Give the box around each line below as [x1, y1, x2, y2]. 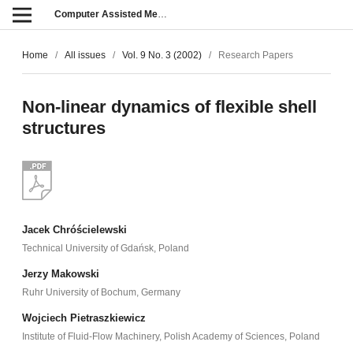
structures [21, 118, 106, 139]
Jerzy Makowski [21, 267, 99, 280]
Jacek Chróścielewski [21, 223, 127, 236]
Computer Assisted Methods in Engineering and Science [157, 9, 167, 20]
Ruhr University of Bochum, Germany [21, 286, 180, 298]
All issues [64, 50, 106, 61]
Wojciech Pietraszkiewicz [21, 312, 146, 325]
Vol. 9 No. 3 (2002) [121, 50, 202, 61]
